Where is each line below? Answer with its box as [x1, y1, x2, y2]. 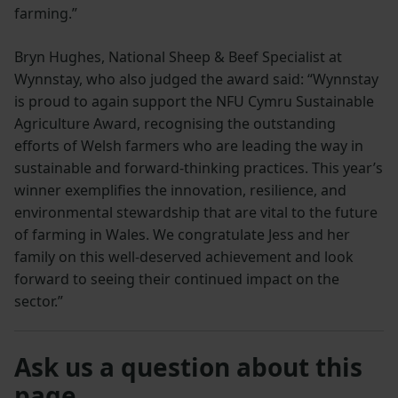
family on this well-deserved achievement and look [14, 247, 354, 267]
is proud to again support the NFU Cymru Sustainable [14, 92, 374, 112]
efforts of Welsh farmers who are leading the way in [14, 136, 363, 156]
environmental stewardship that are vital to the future [14, 203, 378, 223]
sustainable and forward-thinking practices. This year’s [14, 158, 383, 179]
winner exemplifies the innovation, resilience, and [14, 180, 346, 201]
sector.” [14, 291, 63, 312]
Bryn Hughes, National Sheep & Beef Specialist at [14, 47, 342, 68]
